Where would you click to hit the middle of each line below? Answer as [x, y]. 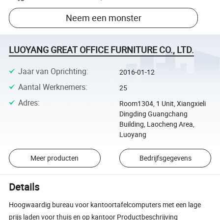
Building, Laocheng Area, [157, 124]
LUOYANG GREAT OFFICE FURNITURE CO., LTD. [102, 50]
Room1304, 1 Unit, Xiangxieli [162, 104]
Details [24, 187]
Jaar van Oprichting [52, 71]
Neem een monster [103, 18]
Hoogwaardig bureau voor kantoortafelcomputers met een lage [105, 205]
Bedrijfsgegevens [165, 158]
